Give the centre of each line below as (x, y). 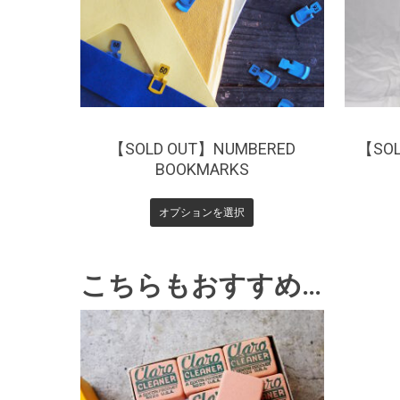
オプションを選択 (202, 212)
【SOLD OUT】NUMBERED (202, 148)
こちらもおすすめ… (201, 286)
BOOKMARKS (202, 169)
